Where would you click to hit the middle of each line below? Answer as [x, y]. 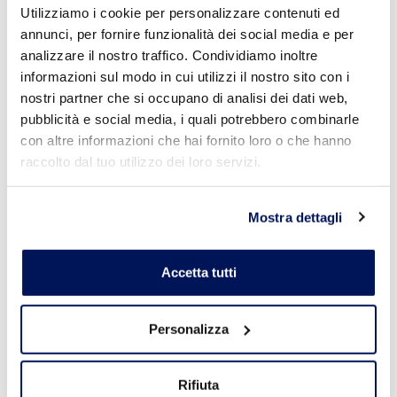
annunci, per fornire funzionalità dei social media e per [187, 34]
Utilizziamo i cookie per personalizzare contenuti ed [180, 12]
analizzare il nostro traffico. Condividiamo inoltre [169, 55]
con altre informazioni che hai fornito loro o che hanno [186, 140]
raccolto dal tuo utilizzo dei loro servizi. [141, 161]
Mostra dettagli [296, 217]
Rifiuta [198, 385]
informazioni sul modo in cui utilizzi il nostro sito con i [185, 76]
